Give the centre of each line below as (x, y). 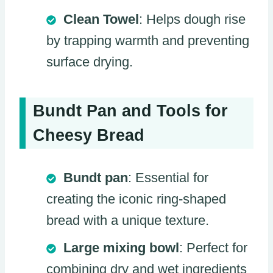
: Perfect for (213, 247)
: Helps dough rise (192, 19)
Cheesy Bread (89, 135)
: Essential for (168, 177)
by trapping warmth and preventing (148, 41)
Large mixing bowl (121, 247)
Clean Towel (101, 19)
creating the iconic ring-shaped (136, 199)
